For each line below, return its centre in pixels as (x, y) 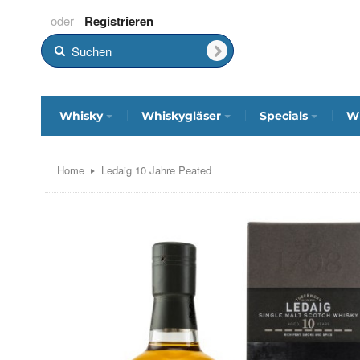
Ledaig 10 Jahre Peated (156, 170)
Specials (284, 115)
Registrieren (119, 21)
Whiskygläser (181, 115)
